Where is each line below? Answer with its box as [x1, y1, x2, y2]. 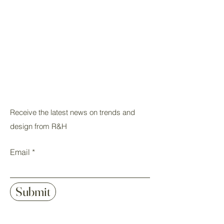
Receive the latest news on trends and [10, 107, 135, 117]
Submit [15, 184, 50, 199]
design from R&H [10, 121, 67, 131]
